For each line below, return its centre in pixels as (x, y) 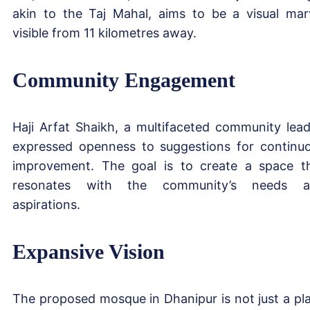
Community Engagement (124, 80)
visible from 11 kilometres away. (104, 33)
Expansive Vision (89, 251)
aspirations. (46, 204)
